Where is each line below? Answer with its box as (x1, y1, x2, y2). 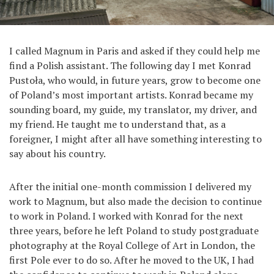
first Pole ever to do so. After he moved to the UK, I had (9, 253, 254, 267)
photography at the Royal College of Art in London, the (9, 239, 255, 253)
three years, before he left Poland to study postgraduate (9, 224, 259, 238)
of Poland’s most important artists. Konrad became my (9, 88, 253, 102)
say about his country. (9, 147, 106, 161)
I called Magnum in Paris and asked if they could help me (9, 44, 260, 58)
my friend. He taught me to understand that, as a (9, 117, 226, 131)
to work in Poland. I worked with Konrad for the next (9, 209, 243, 223)
